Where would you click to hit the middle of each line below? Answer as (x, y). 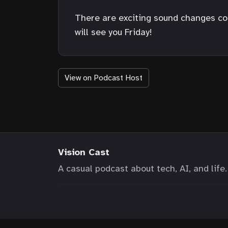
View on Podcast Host (104, 78)
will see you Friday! (113, 32)
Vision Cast (84, 152)
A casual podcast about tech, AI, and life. (142, 168)
